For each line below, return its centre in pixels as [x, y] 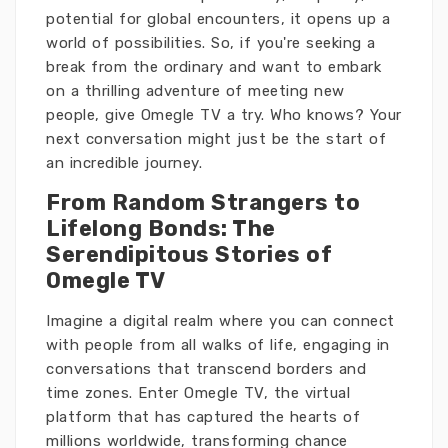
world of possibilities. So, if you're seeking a [211, 43]
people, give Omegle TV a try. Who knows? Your [224, 115]
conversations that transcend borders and [206, 369]
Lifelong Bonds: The [161, 228]
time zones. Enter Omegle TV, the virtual [198, 393]
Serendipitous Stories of [189, 254]
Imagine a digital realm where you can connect [220, 321]
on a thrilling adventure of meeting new [195, 91]
